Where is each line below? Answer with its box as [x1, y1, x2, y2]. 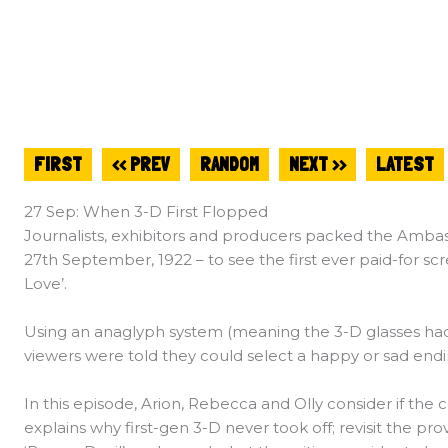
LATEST [376, 152, 434, 176]
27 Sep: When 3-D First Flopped [24, 202, 268, 222]
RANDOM [200, 152, 259, 176]
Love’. [24, 274, 67, 294]
